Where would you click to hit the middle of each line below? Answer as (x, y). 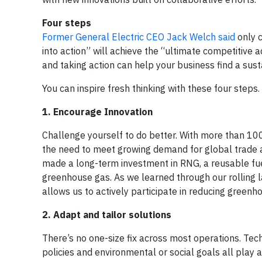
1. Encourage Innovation (97, 112)
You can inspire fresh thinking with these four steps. (151, 88)
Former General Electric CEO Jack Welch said (139, 37)
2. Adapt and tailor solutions (107, 215)
